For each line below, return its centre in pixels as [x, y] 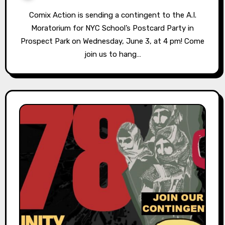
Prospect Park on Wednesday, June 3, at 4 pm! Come [113, 41]
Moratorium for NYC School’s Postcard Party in [113, 28]
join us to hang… [113, 54]
